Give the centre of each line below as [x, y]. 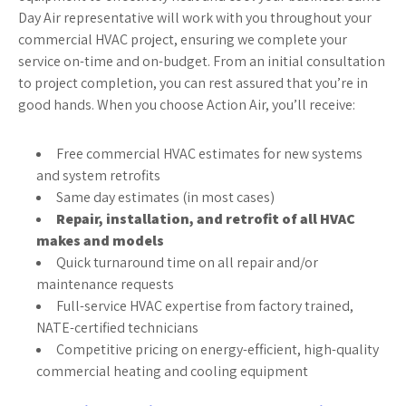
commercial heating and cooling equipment [172, 371]
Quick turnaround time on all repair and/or [187, 262]
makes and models [100, 241]
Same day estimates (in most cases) [165, 197]
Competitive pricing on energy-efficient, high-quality [217, 349]
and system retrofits [98, 175]
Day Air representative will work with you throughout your [195, 18]
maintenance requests [105, 284]
